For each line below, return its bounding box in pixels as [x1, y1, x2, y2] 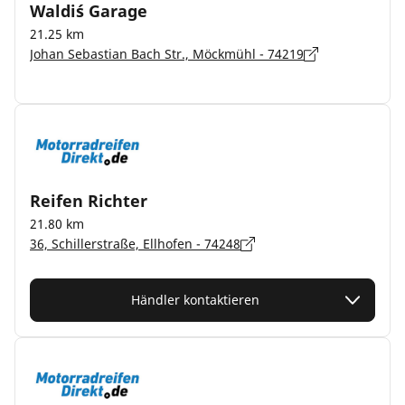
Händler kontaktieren [131, 291, 259, 308]
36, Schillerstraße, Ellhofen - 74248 [30, 235, 240, 252]
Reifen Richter [30, 190, 147, 212]
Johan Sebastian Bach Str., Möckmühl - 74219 [30, 45, 304, 62]
